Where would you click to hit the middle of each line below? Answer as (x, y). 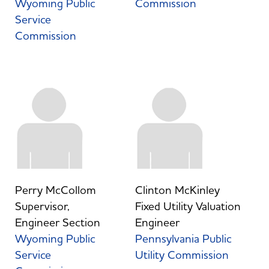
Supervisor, (42, 206)
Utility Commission (182, 255)
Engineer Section (57, 222)
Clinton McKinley (177, 190)
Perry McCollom (55, 190)
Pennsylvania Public (183, 239)
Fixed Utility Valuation (188, 206)
